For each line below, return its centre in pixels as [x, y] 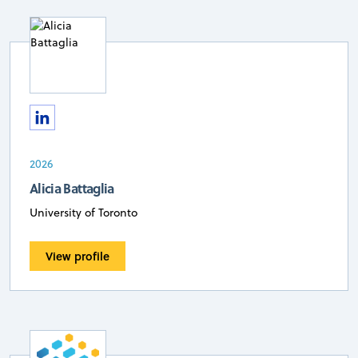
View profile [78, 256]
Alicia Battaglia [72, 188]
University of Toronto [84, 212]
